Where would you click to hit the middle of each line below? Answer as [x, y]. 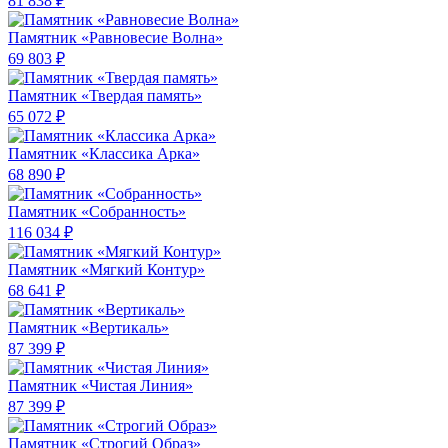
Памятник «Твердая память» [105, 96]
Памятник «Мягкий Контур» [106, 270]
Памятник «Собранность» [97, 212]
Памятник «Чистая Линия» [100, 386]
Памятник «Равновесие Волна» [115, 38]
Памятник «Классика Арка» [104, 154]
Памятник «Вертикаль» [88, 328]
